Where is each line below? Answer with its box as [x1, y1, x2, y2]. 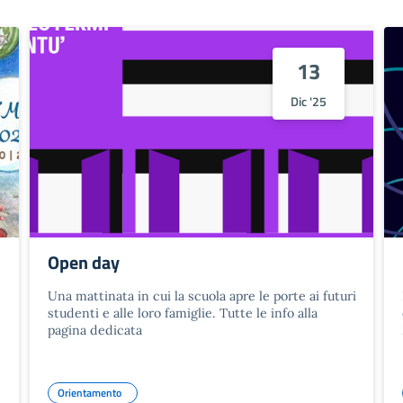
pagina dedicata [48, 321, 143, 338]
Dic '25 [290, 92, 327, 112]
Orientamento [57, 383, 121, 401]
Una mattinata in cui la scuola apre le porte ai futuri [48, 287, 357, 304]
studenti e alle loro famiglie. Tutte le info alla [48, 304, 318, 321]
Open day [48, 247, 121, 276]
